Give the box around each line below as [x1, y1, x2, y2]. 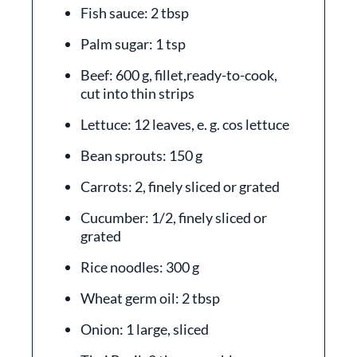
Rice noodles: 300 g [80, 258, 199, 276]
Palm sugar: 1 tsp [80, 35, 186, 53]
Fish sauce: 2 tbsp [80, 4, 189, 22]
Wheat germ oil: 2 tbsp [80, 289, 220, 307]
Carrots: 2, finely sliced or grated [80, 178, 280, 195]
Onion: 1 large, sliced [80, 320, 209, 338]
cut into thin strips [80, 84, 194, 102]
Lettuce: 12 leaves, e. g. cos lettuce [80, 116, 289, 133]
